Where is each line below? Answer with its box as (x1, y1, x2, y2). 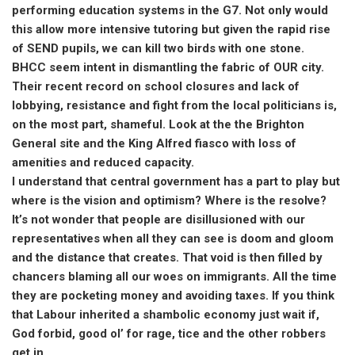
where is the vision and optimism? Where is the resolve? (12, 193, 326, 208)
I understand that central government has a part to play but (12, 174, 340, 189)
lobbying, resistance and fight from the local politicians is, (12, 97, 337, 113)
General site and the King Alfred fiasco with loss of (12, 136, 296, 151)
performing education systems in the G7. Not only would (12, 2, 328, 17)
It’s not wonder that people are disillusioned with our (12, 212, 305, 227)
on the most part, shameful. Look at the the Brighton (12, 116, 304, 132)
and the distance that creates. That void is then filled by (12, 250, 323, 265)
